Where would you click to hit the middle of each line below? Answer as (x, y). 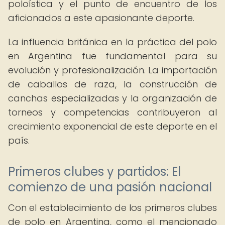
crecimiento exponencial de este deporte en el (113, 126)
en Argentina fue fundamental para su (113, 56)
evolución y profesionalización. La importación (113, 70)
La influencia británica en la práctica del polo (113, 42)
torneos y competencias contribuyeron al (113, 112)
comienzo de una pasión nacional (110, 187)
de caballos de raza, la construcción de (113, 84)
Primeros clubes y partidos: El (94, 172)
